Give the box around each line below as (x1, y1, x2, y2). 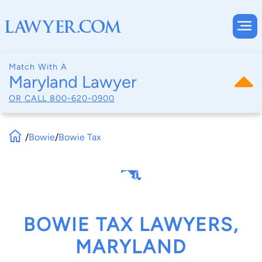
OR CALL (9, 92, 50, 104)
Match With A (9, 61, 67, 72)
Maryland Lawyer (9, 72, 137, 92)
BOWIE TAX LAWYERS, (23, 213, 239, 236)
